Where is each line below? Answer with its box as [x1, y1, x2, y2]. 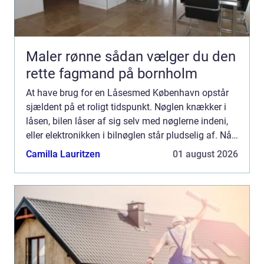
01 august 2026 [173, 148, 238, 160]
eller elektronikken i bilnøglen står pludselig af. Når [26, 130, 235, 141]
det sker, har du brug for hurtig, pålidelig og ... [26, 144, 212, 155]
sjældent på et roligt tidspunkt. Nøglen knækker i [26, 101, 226, 113]
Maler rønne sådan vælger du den [26, 48, 105, 65]
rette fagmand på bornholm [26, 65, 197, 82]
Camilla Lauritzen [26, 148, 100, 160]
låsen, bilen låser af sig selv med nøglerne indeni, [26, 115, 228, 127]
